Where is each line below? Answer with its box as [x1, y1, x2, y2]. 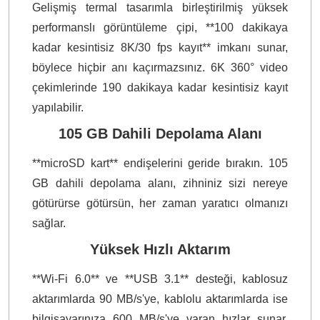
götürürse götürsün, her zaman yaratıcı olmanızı [32, 196, 288, 209]
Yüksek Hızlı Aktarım [89, 241, 231, 257]
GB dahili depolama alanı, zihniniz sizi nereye [32, 176, 288, 189]
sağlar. [32, 216, 66, 229]
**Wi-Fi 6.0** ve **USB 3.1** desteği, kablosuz [32, 272, 288, 285]
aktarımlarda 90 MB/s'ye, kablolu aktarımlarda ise [32, 292, 288, 305]
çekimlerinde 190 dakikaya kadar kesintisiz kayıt [32, 81, 288, 94]
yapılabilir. [32, 101, 84, 114]
